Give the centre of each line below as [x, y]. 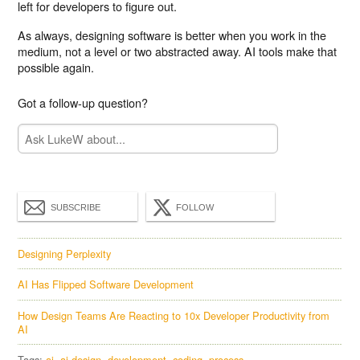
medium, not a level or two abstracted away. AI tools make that [178, 51]
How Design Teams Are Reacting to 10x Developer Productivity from [174, 315]
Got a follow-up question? [83, 102]
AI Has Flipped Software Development [106, 284]
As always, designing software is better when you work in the [172, 35]
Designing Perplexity [65, 253]
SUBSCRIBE [76, 207]
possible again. [56, 67]
